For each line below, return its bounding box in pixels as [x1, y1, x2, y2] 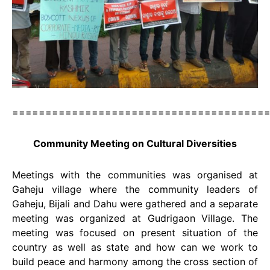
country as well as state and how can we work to [12, 240, 258, 253]
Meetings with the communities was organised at [12, 168, 258, 181]
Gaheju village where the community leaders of [12, 183, 258, 195]
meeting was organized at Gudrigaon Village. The [12, 212, 258, 224]
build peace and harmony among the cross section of [12, 255, 258, 268]
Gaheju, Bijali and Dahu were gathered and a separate [12, 197, 258, 210]
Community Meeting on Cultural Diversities [33, 137, 237, 149]
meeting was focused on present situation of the [12, 226, 258, 239]
